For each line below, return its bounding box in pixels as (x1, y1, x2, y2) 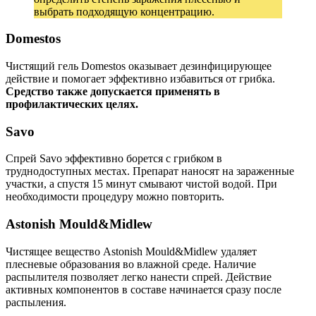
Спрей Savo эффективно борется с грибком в (6, 152, 222, 165)
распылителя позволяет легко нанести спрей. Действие (6, 270, 272, 283)
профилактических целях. (6, 98, 138, 110)
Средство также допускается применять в (6, 85, 220, 97)
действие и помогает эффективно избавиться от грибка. (6, 73, 275, 85)
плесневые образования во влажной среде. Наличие (6, 257, 256, 270)
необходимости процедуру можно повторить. (6, 190, 224, 203)
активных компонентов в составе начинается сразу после (6, 283, 281, 296)
